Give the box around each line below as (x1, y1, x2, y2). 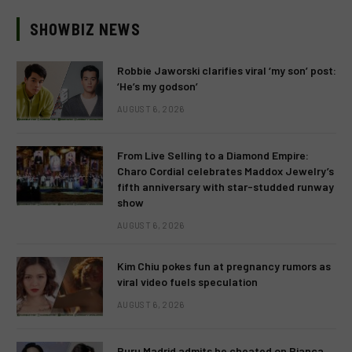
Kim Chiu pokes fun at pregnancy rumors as (117, 259, 331, 273)
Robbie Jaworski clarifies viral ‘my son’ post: (117, 64, 336, 77)
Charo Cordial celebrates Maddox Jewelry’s (117, 164, 334, 178)
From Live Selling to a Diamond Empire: (117, 148, 309, 162)
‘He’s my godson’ (117, 79, 198, 93)
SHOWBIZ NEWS (30, 20, 141, 38)
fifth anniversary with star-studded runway (117, 180, 334, 193)
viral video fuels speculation (117, 275, 258, 288)
